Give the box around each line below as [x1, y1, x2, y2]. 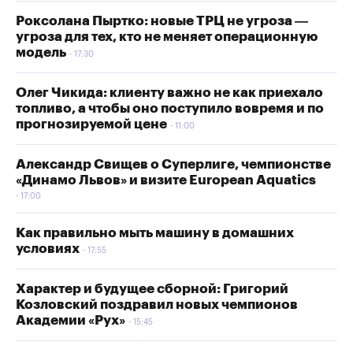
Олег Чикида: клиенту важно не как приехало [16, 85, 323, 99]
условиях [16, 241, 80, 255]
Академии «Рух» [16, 313, 125, 327]
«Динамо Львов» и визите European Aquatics [16, 173, 316, 187]
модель [16, 45, 66, 59]
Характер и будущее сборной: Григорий [16, 281, 288, 295]
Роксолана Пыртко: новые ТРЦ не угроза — [16, 13, 308, 28]
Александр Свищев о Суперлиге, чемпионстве [16, 157, 331, 171]
